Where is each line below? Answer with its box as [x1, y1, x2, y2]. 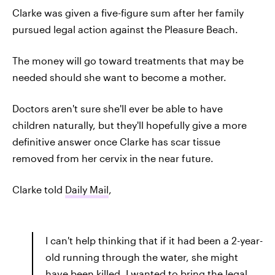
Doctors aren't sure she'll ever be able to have [12, 103, 223, 114]
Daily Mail [65, 184, 109, 195]
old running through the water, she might [45, 251, 238, 263]
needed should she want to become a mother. [12, 71, 227, 83]
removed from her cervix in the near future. [12, 152, 214, 164]
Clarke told [12, 184, 65, 195]
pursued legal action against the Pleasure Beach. [12, 23, 238, 35]
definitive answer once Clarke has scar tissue [12, 136, 220, 147]
